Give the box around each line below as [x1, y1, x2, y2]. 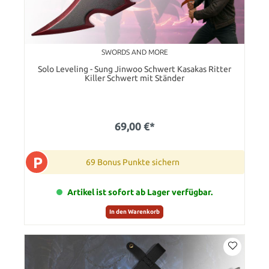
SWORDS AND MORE [101, 48, 168, 56]
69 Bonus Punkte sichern [86, 157, 180, 168]
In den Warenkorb [109, 208, 160, 215]
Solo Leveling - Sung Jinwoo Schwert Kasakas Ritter [38, 64, 231, 74]
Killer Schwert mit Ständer [85, 73, 184, 83]
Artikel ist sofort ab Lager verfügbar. [67, 187, 213, 198]
